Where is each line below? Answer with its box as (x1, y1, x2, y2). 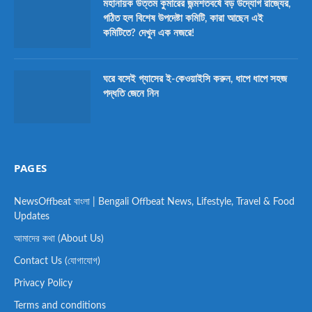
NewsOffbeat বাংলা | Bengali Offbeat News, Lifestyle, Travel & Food (14, 196, 295, 207)
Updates (14, 211, 49, 221)
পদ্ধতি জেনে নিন (103, 88, 159, 99)
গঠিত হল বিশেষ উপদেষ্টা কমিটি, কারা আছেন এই (103, 13, 263, 24)
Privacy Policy (14, 278, 72, 288)
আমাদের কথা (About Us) (14, 233, 104, 244)
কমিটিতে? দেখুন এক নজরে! (103, 27, 194, 38)
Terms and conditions (14, 300, 106, 311)
